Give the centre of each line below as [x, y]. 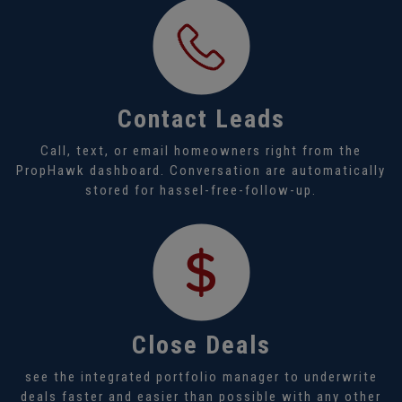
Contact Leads [201, 118]
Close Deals [201, 345]
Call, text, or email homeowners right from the [201, 150]
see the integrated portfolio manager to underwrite [201, 376]
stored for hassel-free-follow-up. [201, 190]
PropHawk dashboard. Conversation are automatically [201, 170]
